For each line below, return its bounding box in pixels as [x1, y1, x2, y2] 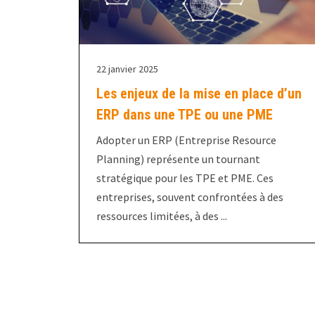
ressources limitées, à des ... [96, 208, 227, 223]
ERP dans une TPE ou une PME [96, 105, 273, 123]
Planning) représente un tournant [96, 151, 260, 166]
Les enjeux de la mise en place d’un [96, 84, 302, 102]
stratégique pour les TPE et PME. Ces [96, 170, 274, 185]
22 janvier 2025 [96, 62, 158, 75]
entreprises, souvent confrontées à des [96, 189, 283, 204]
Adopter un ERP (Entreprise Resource [96, 132, 276, 147]
